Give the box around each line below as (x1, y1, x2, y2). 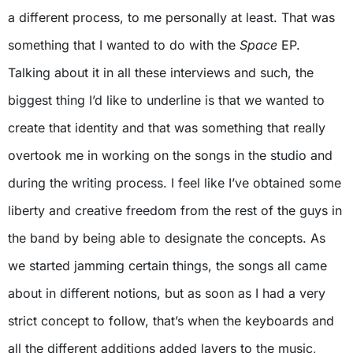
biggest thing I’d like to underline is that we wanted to (8, 91, 325, 108)
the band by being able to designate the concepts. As (8, 229, 325, 246)
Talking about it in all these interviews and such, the (8, 64, 314, 80)
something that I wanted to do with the (8, 36, 240, 53)
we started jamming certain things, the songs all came (8, 257, 327, 273)
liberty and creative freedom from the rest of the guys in (8, 202, 342, 218)
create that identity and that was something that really (8, 119, 325, 136)
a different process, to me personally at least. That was (8, 9, 335, 25)
